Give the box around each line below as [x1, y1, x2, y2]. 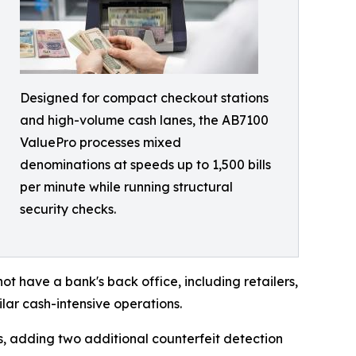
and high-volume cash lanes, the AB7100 [20, 112, 269, 128]
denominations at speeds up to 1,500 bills [20, 157, 271, 172]
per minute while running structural [20, 179, 233, 195]
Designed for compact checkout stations [20, 90, 269, 106]
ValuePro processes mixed [20, 134, 181, 150]
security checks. [20, 201, 116, 217]
